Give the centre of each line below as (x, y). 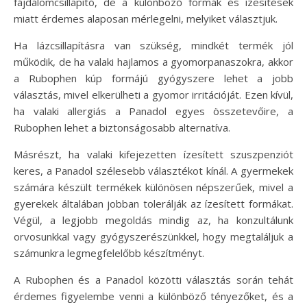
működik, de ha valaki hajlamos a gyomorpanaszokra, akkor (153, 61)
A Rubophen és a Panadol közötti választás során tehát (153, 279)
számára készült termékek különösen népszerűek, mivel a (153, 187)
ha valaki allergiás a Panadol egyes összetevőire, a (153, 111)
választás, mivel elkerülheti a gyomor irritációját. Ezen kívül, (153, 94)
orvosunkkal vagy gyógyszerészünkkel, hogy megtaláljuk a (153, 236)
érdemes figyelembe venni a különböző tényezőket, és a (153, 296)
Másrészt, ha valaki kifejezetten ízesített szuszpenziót (153, 154)
